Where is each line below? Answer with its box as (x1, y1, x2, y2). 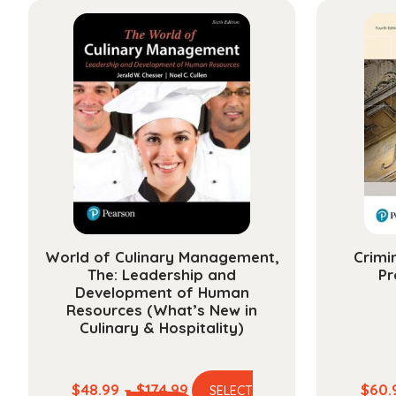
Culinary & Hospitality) (80, 317, 244, 337)
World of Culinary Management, (44, 247, 279, 266)
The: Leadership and (88, 264, 236, 284)
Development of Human (74, 282, 249, 301)
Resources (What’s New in (66, 300, 257, 319)
